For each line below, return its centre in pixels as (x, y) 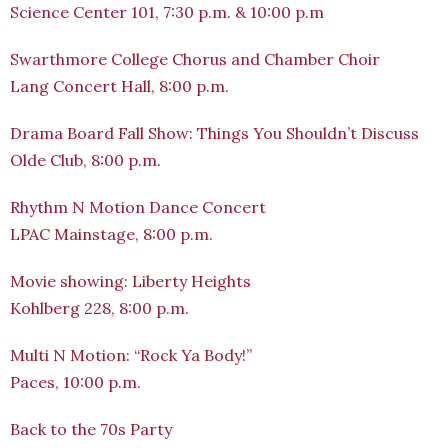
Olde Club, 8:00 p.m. (85, 160)
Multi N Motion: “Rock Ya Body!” (131, 355)
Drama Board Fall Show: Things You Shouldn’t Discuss (214, 133)
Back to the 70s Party (91, 429)
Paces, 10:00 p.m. (75, 382)
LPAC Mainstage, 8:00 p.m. (111, 234)
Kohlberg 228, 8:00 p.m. (99, 308)
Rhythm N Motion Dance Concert (138, 207)
